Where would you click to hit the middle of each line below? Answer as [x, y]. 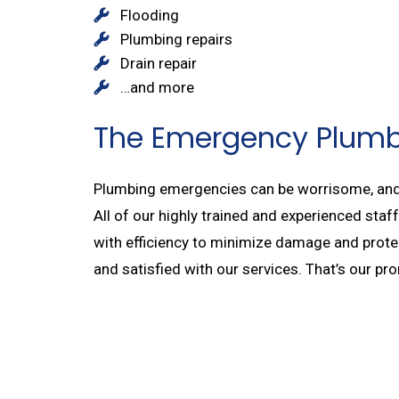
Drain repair [158, 63]
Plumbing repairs [176, 39]
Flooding [149, 15]
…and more [157, 87]
